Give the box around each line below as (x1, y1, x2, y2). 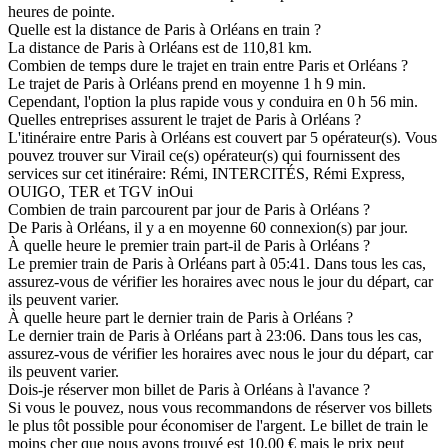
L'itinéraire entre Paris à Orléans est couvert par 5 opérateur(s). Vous (8, 129, 437, 147)
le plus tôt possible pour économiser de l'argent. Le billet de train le (8, 417, 428, 435)
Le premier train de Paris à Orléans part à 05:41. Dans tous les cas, (8, 255, 426, 273)
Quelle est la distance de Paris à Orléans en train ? (8, 21, 321, 39)
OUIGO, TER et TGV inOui (8, 183, 193, 201)
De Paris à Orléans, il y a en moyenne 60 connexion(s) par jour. (8, 219, 408, 237)
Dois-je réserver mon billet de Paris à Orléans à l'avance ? (8, 381, 370, 399)
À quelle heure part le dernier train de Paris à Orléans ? (8, 309, 353, 327)
